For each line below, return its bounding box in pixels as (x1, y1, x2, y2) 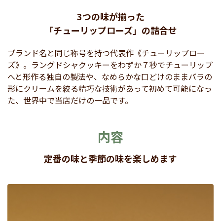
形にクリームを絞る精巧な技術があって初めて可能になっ (7, 82, 212, 94)
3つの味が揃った (76, 9, 145, 23)
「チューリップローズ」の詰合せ (44, 23, 177, 37)
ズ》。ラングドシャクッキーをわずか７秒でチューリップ (7, 58, 213, 71)
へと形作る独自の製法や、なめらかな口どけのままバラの (7, 70, 212, 82)
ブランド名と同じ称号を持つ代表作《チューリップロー (7, 46, 205, 59)
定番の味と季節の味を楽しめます (44, 151, 177, 165)
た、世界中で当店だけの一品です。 (7, 94, 133, 106)
